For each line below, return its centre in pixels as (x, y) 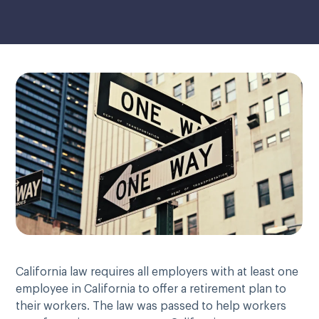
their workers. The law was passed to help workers (151, 306)
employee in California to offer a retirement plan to (151, 289)
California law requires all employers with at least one (157, 272)
